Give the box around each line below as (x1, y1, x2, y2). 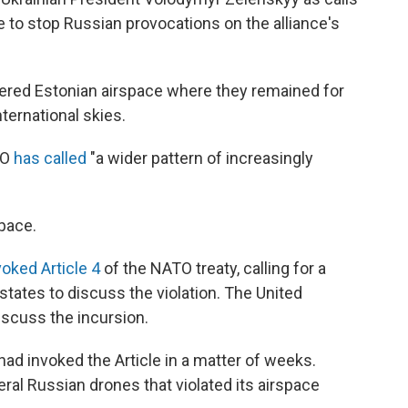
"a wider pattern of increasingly (90, 148, 313, 168)
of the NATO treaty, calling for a (104, 259, 326, 278)
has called (14, 148, 90, 168)
